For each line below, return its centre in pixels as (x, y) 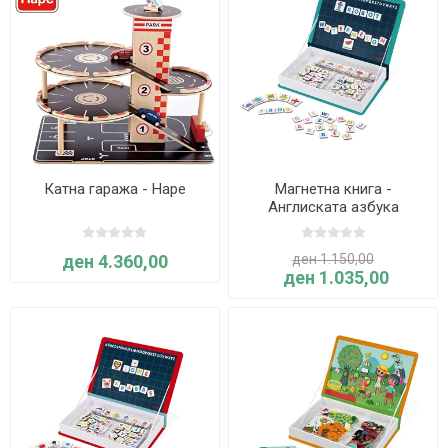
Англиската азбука (333, 206)
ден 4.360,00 (114, 261)
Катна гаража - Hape (114, 188)
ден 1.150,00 (333, 258)
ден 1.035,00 (335, 277)
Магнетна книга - (333, 188)
